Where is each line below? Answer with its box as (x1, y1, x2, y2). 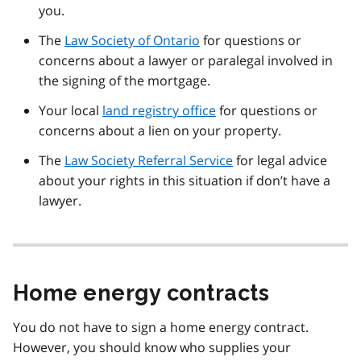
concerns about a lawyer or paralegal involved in (39, 51, 333, 69)
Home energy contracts (13, 280, 270, 305)
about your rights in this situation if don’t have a (39, 171, 330, 189)
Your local (39, 101, 102, 119)
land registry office (102, 101, 216, 119)
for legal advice (233, 151, 327, 169)
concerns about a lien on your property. (39, 121, 281, 139)
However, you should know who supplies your (13, 338, 291, 356)
